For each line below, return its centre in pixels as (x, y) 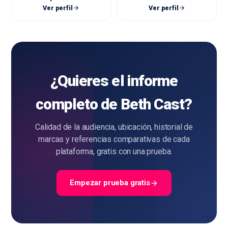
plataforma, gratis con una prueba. (114, 152)
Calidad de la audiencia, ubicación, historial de (114, 127)
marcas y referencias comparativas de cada (114, 139)
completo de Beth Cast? (114, 104)
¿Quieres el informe (114, 81)
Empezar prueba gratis (110, 183)
